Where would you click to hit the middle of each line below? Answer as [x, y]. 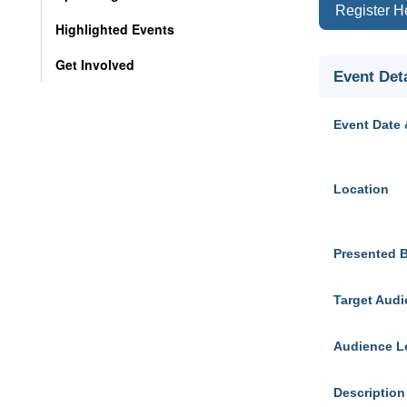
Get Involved [95, 65]
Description [369, 392]
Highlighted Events [115, 29]
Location [361, 189]
